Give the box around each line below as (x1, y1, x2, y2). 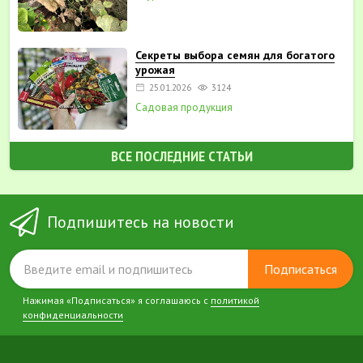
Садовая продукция (135, 100, 233, 114)
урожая (135, 62, 175, 77)
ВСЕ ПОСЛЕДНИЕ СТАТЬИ (110, 146, 253, 165)
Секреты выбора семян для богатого (135, 47, 335, 62)
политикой (211, 294, 259, 307)
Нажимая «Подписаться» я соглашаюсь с (23, 294, 211, 307)
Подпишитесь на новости (47, 211, 234, 233)
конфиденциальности (23, 309, 123, 322)
